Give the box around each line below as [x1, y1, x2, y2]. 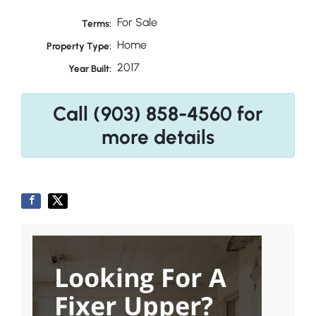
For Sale [116, 16, 157, 30]
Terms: [82, 18, 112, 30]
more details [102, 125, 214, 150]
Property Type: [47, 40, 112, 52]
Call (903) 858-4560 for [53, 102, 263, 126]
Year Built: [68, 63, 112, 75]
